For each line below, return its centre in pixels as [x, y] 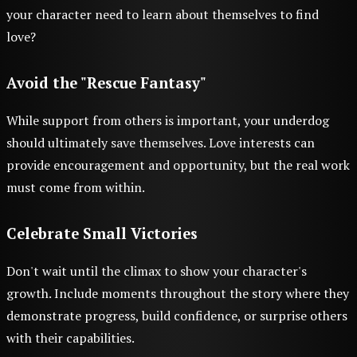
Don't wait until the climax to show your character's [157, 271]
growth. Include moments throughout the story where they [178, 293]
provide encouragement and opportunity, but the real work [178, 165]
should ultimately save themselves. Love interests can [161, 142]
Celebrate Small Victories [102, 233]
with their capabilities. [71, 337]
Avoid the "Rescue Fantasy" [106, 82]
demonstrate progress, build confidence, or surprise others [177, 315]
